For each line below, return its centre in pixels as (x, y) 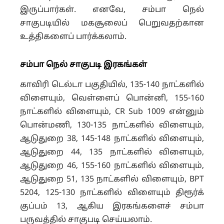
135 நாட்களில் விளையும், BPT (142, 179)
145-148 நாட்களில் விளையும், (142, 139)
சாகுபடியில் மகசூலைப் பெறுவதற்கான (112, 23)
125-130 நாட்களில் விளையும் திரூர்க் (124, 193)
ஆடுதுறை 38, (50, 139)
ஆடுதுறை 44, (54, 152)
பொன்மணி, (49, 125)
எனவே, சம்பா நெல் (148, 10)
